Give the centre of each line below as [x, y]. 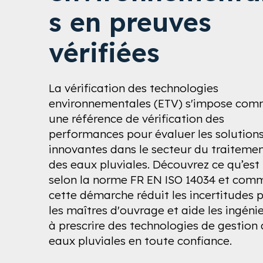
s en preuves [130, 22]
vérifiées [104, 52]
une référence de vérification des [137, 119]
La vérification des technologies [134, 88]
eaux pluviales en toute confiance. [141, 241]
